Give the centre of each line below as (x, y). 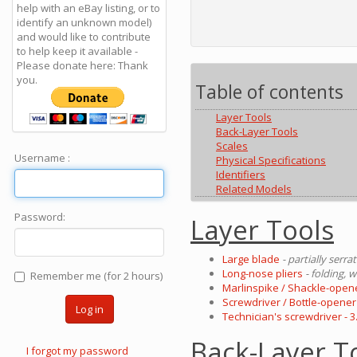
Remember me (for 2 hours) (96, 276)
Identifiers (241, 175)
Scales (232, 146)
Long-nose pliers (263, 273)
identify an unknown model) (84, 22)
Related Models (254, 189)
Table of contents (269, 92)
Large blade (251, 259)
